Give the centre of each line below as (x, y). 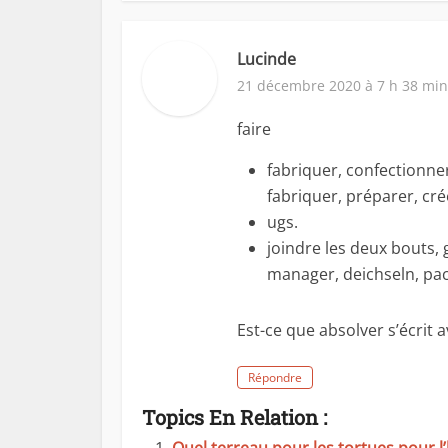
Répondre (275, 377)
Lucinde (266, 59)
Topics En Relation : (234, 417)
